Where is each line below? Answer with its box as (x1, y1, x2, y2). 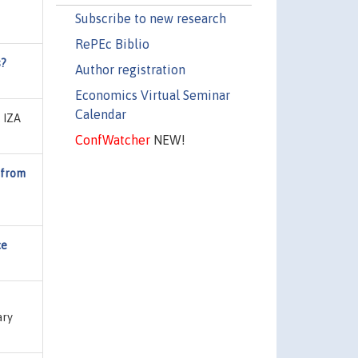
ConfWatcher (74, 132, 150, 147)
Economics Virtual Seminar (74, 87, 230, 102)
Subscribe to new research (74, 10, 226, 26)
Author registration (74, 62, 185, 77)
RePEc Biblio (74, 36, 149, 51)
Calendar (74, 106, 126, 121)
